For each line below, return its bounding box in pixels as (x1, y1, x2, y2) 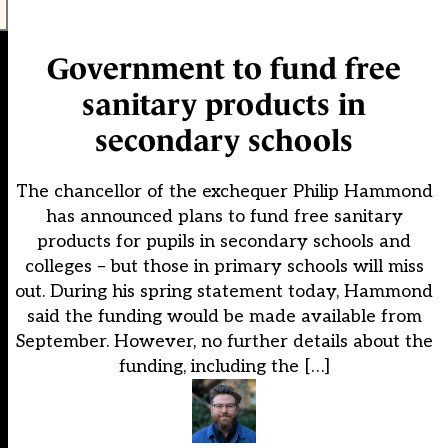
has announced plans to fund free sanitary (45, 206, 403, 228)
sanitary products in (82, 88, 366, 122)
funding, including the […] (118, 356, 330, 378)
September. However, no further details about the (15, 331, 433, 353)
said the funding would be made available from (26, 306, 422, 328)
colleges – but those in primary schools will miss (24, 256, 424, 278)
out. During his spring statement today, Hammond (15, 281, 433, 303)
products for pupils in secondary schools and (37, 231, 411, 253)
